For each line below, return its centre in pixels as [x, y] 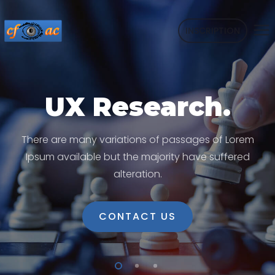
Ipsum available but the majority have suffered [137, 157]
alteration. [137, 174]
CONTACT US [137, 216]
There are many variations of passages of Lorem [137, 140]
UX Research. [137, 107]
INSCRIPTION [213, 31]
